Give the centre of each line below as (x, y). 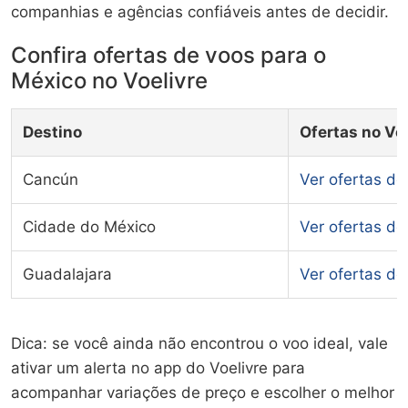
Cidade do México (89, 226)
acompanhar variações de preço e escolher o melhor (203, 392)
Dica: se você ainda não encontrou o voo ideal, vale (199, 343)
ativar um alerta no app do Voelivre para (158, 367)
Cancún (51, 179)
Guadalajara (67, 274)
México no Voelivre (109, 80)
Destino (52, 132)
